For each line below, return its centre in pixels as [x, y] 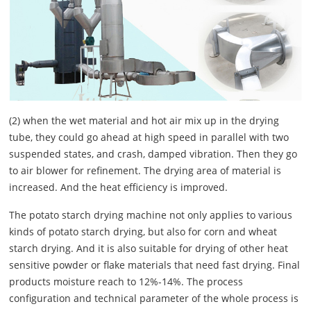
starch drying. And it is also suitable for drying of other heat [149, 248]
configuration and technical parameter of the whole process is [154, 298]
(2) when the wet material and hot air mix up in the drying [144, 120]
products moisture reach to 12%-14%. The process [126, 281]
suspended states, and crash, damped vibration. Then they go [153, 153]
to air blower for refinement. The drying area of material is [145, 170]
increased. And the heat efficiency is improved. [119, 187]
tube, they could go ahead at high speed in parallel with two [149, 137]
